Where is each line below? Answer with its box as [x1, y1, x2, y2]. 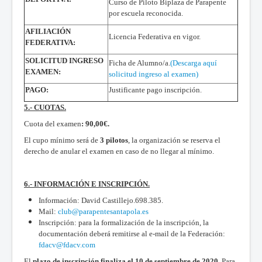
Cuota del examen [24, 119, 81, 128]
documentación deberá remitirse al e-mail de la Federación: [39, 229, 225, 238]
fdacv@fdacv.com [39, 240, 95, 249]
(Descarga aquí [170, 58, 217, 67]
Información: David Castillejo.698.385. [39, 195, 163, 205]
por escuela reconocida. [109, 8, 183, 18]
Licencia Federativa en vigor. [109, 32, 201, 41]
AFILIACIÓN [25, 26, 71, 36]
